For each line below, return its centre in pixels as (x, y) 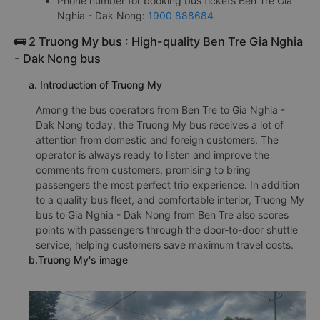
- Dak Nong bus (57, 59)
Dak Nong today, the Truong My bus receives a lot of (160, 125)
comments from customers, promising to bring (143, 170)
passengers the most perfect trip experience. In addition (167, 185)
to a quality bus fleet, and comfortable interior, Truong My (170, 200)
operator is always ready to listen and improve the (152, 155)
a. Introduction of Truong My (95, 85)
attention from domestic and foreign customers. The (157, 140)
